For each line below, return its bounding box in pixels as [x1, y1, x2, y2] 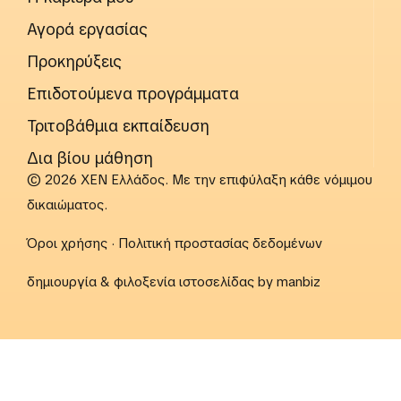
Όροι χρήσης [27, 235, 107, 253]
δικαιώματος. [27, 196, 107, 215]
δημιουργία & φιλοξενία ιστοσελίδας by [27, 273, 277, 292]
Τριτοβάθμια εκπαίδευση [27, 115, 209, 137]
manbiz [277, 273, 320, 292]
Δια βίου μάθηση [27, 148, 153, 169]
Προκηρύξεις [27, 51, 122, 73]
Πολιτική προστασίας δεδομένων [118, 235, 322, 253]
